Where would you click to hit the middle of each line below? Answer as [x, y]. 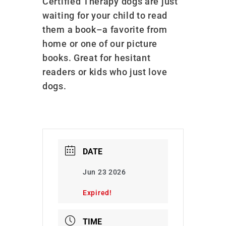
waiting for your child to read [105, 15]
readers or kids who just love [105, 72]
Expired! [97, 192]
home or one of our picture [100, 43]
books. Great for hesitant [97, 58]
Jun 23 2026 [104, 172]
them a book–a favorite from [105, 29]
